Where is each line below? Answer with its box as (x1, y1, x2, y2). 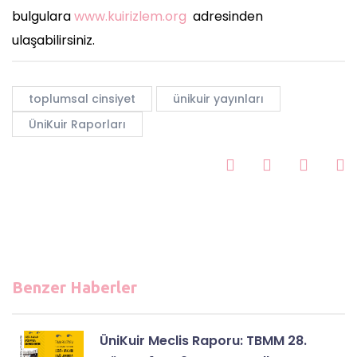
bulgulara (12, 7, 74, 26)
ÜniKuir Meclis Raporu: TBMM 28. (100, 331, 307, 351)
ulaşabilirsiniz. (12, 31, 95, 50)
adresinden (186, 7, 263, 26)
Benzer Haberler (12, 278, 137, 297)
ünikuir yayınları (173, 91, 264, 108)
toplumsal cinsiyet (29, 91, 135, 108)
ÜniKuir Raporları (29, 116, 126, 133)
